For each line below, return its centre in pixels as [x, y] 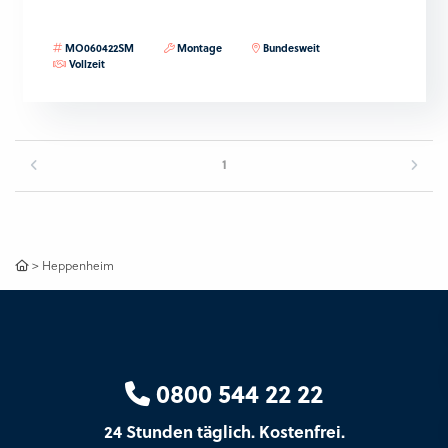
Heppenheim [78, 265]
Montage [199, 48]
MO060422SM [99, 48]
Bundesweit [291, 48]
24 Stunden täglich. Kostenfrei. [224, 430]
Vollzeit [86, 64]
